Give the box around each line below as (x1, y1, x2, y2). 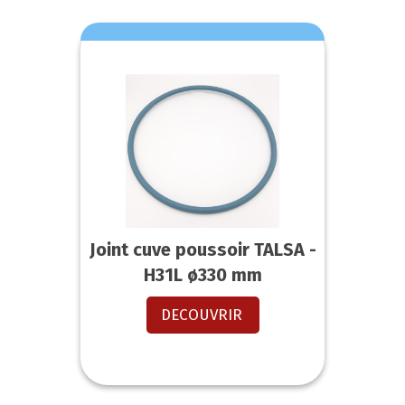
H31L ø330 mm (143, 264, 262, 287)
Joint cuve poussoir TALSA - (89, 239, 316, 261)
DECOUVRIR (160, 306, 242, 325)
